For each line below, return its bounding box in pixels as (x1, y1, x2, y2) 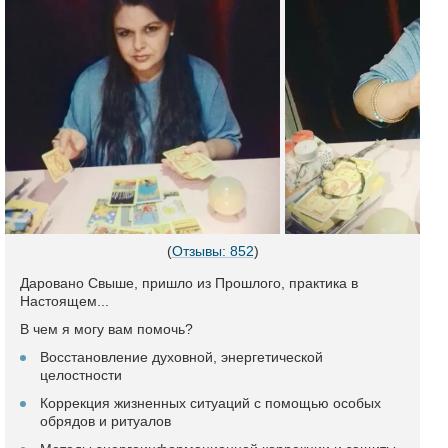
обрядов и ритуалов (40, 413, 171, 429)
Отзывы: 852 (171, 243, 254, 259)
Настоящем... (20, 293, 109, 309)
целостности (40, 367, 122, 383)
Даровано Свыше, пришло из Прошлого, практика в (20, 275, 358, 291)
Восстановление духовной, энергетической (40, 349, 323, 365)
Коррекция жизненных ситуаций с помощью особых (40, 395, 381, 411)
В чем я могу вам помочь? (20, 321, 193, 337)
